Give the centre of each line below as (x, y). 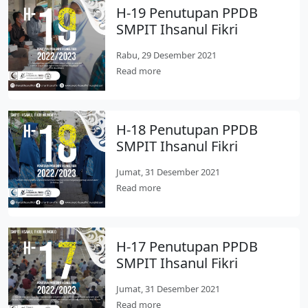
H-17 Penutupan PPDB (187, 246)
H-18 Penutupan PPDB (187, 130)
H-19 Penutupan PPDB (187, 13)
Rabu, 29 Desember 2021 (167, 55)
